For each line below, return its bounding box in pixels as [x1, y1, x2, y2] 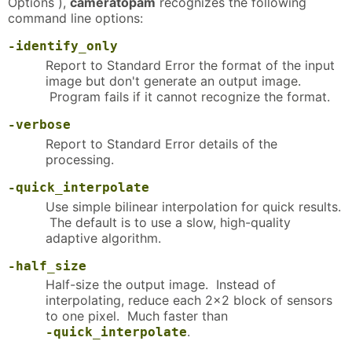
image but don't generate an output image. [46, 72, 301, 89]
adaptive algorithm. [46, 229, 161, 246]
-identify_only [8, 38, 118, 54]
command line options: [8, 10, 143, 27]
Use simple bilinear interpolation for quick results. [46, 198, 341, 214]
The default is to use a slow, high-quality [46, 214, 291, 230]
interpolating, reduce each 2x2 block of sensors [46, 292, 332, 309]
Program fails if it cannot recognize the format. [46, 88, 330, 104]
